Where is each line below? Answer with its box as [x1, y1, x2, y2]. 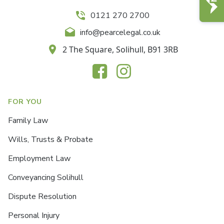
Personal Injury [8, 209, 59, 221]
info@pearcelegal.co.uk [79, 26, 160, 38]
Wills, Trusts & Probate [8, 133, 93, 145]
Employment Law [8, 152, 70, 164]
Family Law [8, 114, 48, 126]
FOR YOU [8, 96, 42, 106]
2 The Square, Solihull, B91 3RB [62, 43, 178, 55]
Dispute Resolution [8, 190, 76, 202]
